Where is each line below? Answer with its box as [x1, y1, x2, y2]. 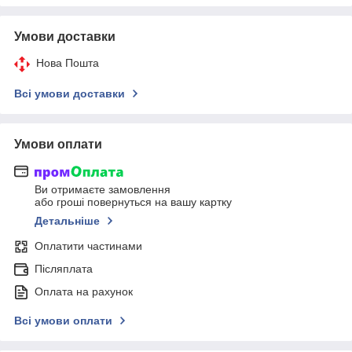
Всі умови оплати [14, 314, 112, 328]
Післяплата [35, 262, 93, 276]
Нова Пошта [36, 56, 99, 69]
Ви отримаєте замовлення [35, 183, 170, 196]
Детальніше [35, 214, 100, 228]
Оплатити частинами [35, 240, 142, 253]
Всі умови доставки [14, 86, 125, 100]
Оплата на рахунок [35, 285, 133, 299]
